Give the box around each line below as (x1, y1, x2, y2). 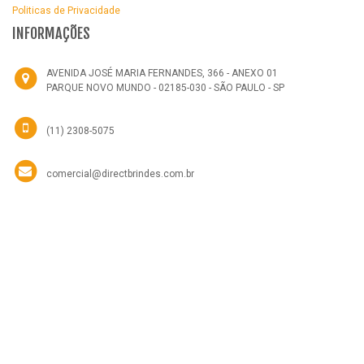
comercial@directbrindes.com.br (46, 167, 194, 180)
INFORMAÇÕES (12, 24, 90, 42)
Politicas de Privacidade (12, 4, 120, 16)
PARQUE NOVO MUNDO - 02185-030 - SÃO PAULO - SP (46, 81, 284, 93)
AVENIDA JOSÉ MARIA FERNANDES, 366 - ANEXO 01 (46, 67, 278, 79)
